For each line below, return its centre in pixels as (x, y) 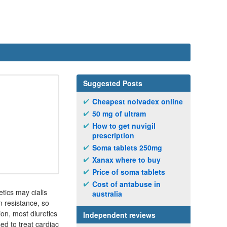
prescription (113, 135)
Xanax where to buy (126, 160)
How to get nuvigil (124, 126)
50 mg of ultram (119, 113)
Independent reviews (119, 215)
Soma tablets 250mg (127, 147)
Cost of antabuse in (126, 184)
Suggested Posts (113, 83)
